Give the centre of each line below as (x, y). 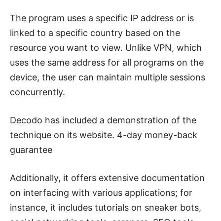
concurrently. (37, 92)
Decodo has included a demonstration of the (103, 120)
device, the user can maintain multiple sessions (108, 77)
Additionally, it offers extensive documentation (107, 178)
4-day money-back (156, 135)
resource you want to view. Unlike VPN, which (106, 47)
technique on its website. (62, 135)
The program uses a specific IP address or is (102, 18)
